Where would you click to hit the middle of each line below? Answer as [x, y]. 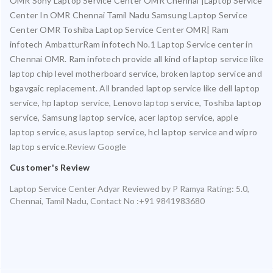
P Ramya [189, 188]
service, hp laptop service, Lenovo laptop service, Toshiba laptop [136, 102]
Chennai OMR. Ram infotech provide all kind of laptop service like [137, 58]
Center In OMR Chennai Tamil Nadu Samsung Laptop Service [129, 15]
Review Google [97, 146]
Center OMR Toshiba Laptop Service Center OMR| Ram [119, 29]
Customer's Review [50, 167]
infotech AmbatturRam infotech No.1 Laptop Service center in [131, 44]
